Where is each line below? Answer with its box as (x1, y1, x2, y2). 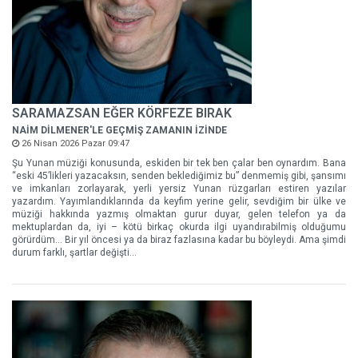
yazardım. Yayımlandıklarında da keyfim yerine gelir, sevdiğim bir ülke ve (12, 196, 346, 207)
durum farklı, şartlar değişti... (12, 247, 137, 258)
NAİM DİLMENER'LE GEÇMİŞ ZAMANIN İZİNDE (12, 125, 227, 136)
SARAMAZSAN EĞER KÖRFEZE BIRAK (12, 105, 232, 121)
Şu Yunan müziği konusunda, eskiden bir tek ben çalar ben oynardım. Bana (12, 157, 346, 169)
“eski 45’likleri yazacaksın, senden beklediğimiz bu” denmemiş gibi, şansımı (12, 170, 346, 181)
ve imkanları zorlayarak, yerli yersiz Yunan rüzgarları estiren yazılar (12, 183, 346, 194)
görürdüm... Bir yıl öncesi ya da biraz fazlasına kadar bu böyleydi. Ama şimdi (12, 234, 346, 245)
